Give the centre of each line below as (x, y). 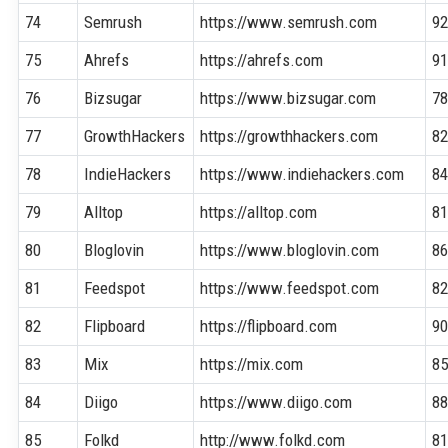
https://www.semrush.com (289, 21)
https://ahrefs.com (262, 59)
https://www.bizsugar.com (288, 97)
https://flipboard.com (269, 325)
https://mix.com (252, 363)
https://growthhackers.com (289, 135)
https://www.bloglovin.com (290, 249)
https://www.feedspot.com (290, 287)
